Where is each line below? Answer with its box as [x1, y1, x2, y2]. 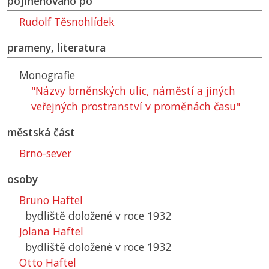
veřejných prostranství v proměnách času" [31, 99, 240, 114]
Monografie [19, 68, 75, 83]
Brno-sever [19, 146, 71, 161]
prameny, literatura [7, 40, 106, 55]
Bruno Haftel [19, 193, 83, 208]
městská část [7, 125, 75, 140]
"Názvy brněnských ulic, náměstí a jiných [31, 83, 235, 98]
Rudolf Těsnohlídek [19, 14, 115, 29]
